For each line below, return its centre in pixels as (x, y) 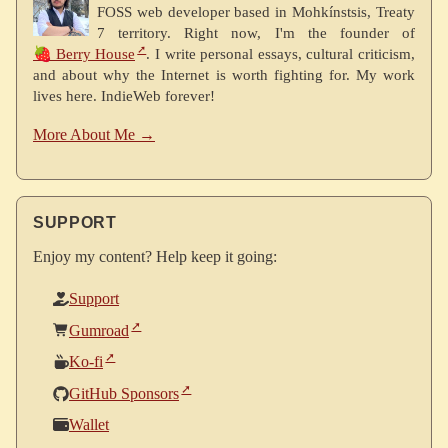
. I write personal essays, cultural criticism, (280, 54)
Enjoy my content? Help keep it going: (155, 257)
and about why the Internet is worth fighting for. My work (224, 75)
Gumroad (99, 330)
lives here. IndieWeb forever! (124, 96)
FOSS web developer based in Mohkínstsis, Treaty (256, 12)
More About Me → (94, 135)
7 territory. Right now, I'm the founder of (256, 33)
